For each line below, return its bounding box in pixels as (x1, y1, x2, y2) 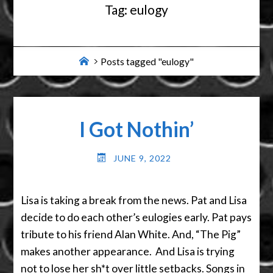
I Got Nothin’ (79, 116, 194, 141)
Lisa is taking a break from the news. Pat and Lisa (21, 193, 247, 207)
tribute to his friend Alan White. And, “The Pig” (21, 227, 241, 241)
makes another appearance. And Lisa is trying (21, 244, 235, 258)
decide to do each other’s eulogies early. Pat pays (21, 210, 252, 224)
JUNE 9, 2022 (113, 153, 171, 164)
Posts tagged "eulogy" (100, 55, 194, 67)
